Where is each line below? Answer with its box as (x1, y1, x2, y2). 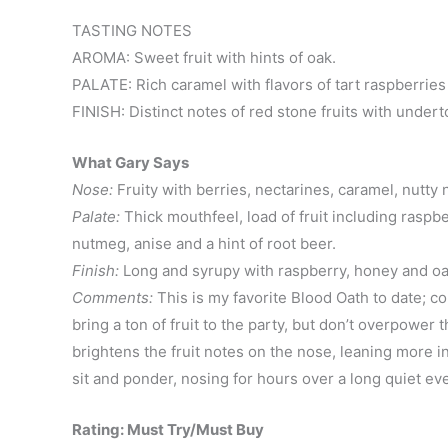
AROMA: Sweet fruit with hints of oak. (72, 48, 336, 67)
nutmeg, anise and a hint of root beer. (72, 234, 336, 253)
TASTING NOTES (72, 21, 192, 40)
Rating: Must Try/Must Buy (72, 420, 264, 439)
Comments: (72, 288, 157, 307)
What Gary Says (72, 153, 189, 172)
